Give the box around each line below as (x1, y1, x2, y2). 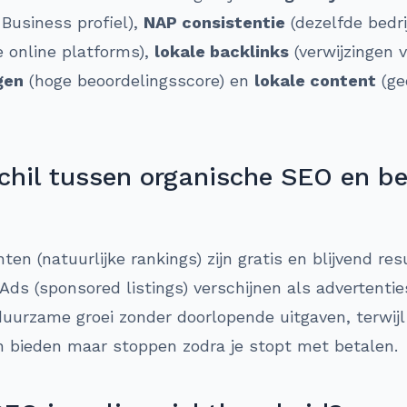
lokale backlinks (154, 42, 289, 61)
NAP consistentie (144, 13, 285, 32)
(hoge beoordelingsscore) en (24, 71, 254, 90)
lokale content (254, 71, 376, 90)
